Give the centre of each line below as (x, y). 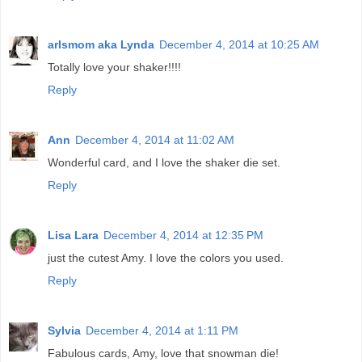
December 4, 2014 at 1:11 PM (162, 330)
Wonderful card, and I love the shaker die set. (164, 162)
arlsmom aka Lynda (101, 44)
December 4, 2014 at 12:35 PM (183, 235)
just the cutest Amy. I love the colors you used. (166, 257)
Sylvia (64, 330)
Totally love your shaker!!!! (114, 67)
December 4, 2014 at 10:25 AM (239, 44)
